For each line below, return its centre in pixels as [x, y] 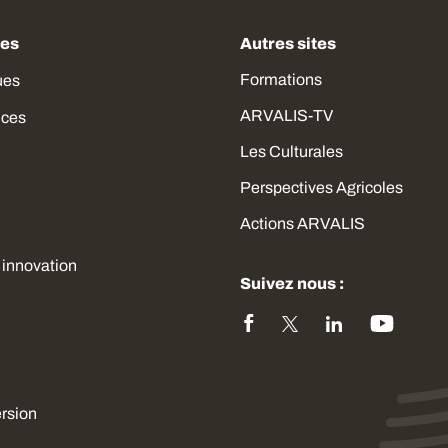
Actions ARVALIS [302, 223]
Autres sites [288, 43]
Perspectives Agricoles [321, 187]
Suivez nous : [292, 283]
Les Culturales [291, 151]
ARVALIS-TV [286, 115]
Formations [281, 79]
